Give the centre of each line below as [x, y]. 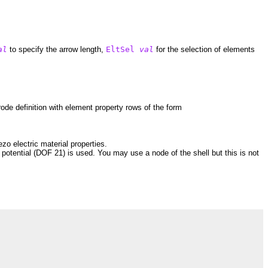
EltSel [120, 49]
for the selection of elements [204, 49]
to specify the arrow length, [57, 49]
